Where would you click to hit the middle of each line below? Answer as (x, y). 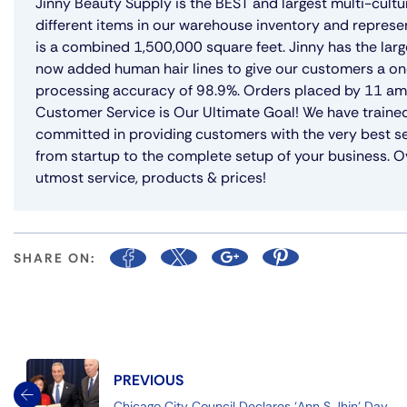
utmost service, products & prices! (151, 177)
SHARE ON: (55, 258)
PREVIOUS (149, 380)
